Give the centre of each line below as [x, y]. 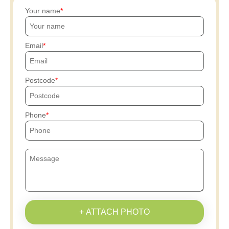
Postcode [40, 80]
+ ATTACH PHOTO [114, 212]
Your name [43, 10]
